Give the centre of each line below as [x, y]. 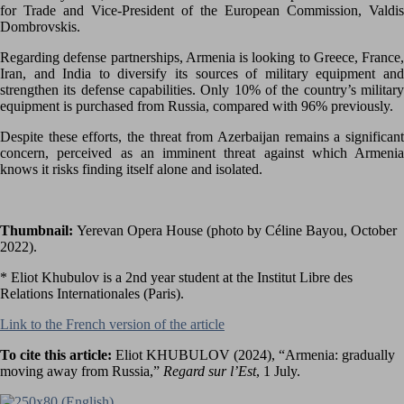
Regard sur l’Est [210, 371]
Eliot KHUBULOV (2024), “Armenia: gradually [255, 354]
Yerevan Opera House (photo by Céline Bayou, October [237, 230]
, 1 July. [278, 371]
